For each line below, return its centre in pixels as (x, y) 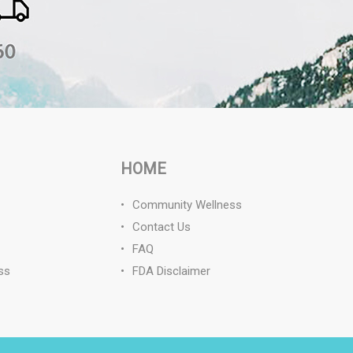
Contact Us (162, 227)
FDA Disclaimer (172, 271)
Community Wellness (188, 205)
